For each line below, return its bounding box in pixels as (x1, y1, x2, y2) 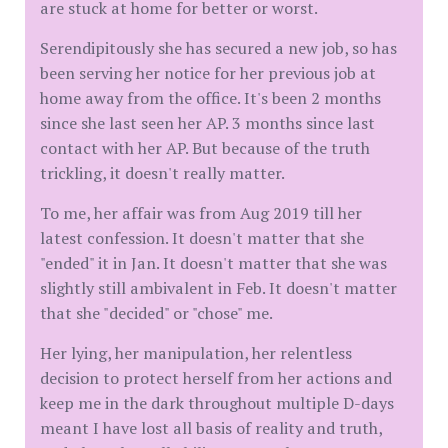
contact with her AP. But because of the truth (40, 137, 370, 159)
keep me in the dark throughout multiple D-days (40, 392, 394, 414)
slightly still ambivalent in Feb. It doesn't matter (40, 277, 397, 299)
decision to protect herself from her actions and (40, 367, 392, 389)
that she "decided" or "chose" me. (40, 302, 273, 324)
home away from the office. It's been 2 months (40, 87, 381, 109)
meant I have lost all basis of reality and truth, (40, 417, 382, 439)
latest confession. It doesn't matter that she (40, 227, 364, 249)
